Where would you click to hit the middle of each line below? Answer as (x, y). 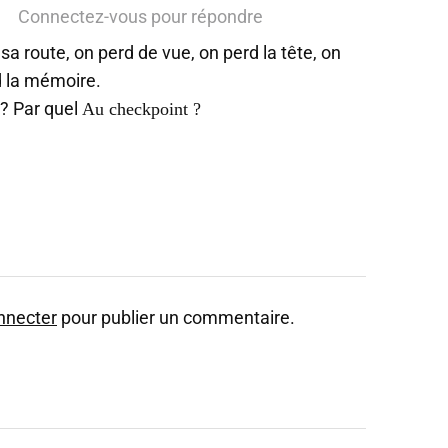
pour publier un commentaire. (176, 317)
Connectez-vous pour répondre (140, 16)
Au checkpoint (135, 109)
